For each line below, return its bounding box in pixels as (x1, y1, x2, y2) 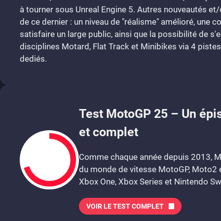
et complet (79, 125, 138, 139)
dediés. (20, 54, 47, 64)
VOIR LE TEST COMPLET (86, 202, 164, 210)
